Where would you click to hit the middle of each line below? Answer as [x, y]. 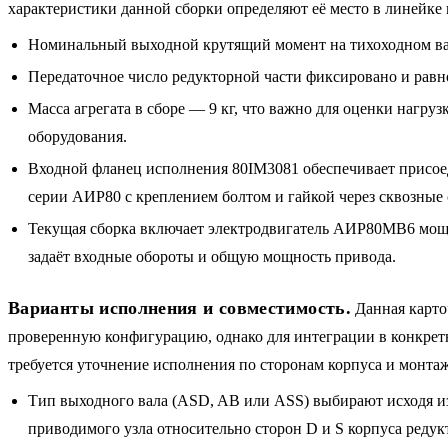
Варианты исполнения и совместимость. [179, 307]
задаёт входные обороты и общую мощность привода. [212, 256]
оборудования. [77, 136]
